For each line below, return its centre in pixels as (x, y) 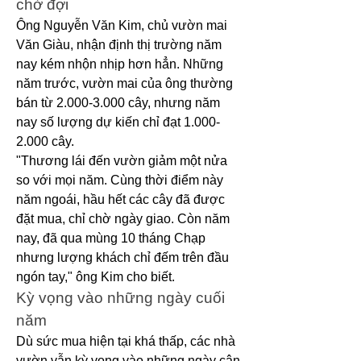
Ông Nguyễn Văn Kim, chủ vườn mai (122, 25)
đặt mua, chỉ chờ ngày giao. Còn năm (123, 219)
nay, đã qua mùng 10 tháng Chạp (111, 238)
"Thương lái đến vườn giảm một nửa (122, 161)
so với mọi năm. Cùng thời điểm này (120, 180)
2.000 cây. (45, 141)
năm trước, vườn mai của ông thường (124, 83)
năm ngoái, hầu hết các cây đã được (120, 199)
